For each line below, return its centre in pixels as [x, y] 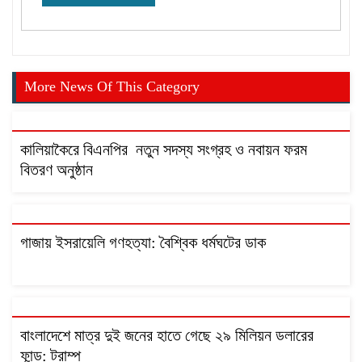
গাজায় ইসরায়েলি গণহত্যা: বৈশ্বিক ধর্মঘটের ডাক [143, 243]
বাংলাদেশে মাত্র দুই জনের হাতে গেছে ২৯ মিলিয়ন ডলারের [167, 336]
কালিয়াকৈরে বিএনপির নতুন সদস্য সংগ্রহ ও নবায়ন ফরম [164, 150]
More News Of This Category [112, 87]
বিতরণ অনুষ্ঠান [57, 170]
